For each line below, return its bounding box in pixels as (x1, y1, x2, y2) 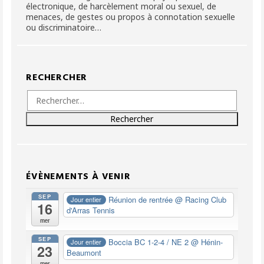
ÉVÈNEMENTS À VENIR (26, 169, 131, 184)
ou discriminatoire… (26, 21, 102, 33)
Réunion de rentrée (108, 193, 176, 205)
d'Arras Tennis (66, 204, 115, 216)
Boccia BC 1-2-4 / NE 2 (108, 236, 192, 247)
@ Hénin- (191, 236, 223, 247)
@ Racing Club (175, 193, 227, 205)
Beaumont (66, 246, 101, 258)
